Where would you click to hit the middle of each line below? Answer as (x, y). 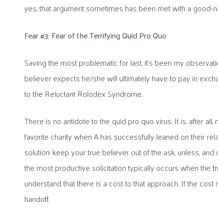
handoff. (37, 199)
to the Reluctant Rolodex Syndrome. (83, 93)
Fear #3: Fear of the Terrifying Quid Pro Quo (95, 35)
